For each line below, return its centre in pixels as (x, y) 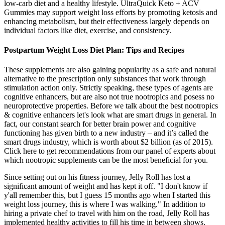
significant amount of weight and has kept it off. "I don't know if (106, 186)
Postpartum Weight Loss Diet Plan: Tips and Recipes (94, 50)
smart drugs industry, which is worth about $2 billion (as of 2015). (108, 142)
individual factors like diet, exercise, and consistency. (88, 30)
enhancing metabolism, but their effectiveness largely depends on (107, 21)
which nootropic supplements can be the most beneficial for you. (106, 160)
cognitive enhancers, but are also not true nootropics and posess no (109, 97)
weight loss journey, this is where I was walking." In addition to (105, 204)
